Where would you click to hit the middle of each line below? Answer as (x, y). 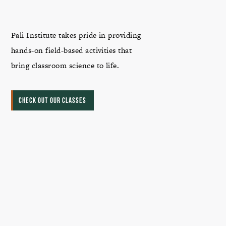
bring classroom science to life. (65, 65)
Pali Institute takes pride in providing (76, 35)
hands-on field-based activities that (72, 50)
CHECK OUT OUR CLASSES (53, 101)
